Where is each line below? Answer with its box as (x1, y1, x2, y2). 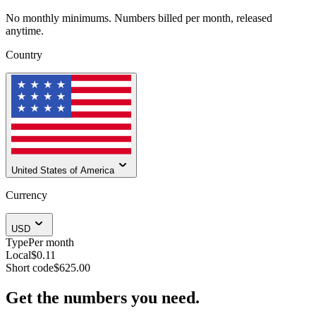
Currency (6, 189, 47, 202)
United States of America (11, 165, 114, 176)
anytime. (6, 24, 44, 37)
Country (6, 48, 42, 61)
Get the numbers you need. (6, 288, 200, 308)
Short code (6, 262, 54, 274)
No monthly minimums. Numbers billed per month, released (6, 11, 272, 24)
